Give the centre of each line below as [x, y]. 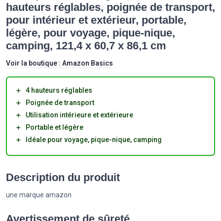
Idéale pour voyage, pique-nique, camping [94, 140]
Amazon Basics [88, 63]
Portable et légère [55, 128]
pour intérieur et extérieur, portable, [96, 20]
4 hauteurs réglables [59, 91]
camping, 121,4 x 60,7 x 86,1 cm [86, 46]
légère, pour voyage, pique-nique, [91, 33]
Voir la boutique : [34, 63]
